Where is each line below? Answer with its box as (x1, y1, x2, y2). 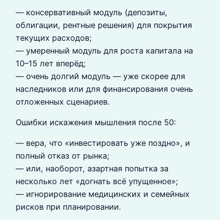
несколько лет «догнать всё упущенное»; (16, 176, 178, 187)
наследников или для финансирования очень (16, 83, 193, 94)
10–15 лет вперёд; (16, 58, 86, 68)
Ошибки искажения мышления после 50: (16, 117, 176, 128)
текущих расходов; (16, 32, 92, 43)
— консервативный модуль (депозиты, (16, 7, 167, 17)
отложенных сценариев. (16, 96, 110, 107)
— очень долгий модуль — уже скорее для (16, 71, 185, 81)
